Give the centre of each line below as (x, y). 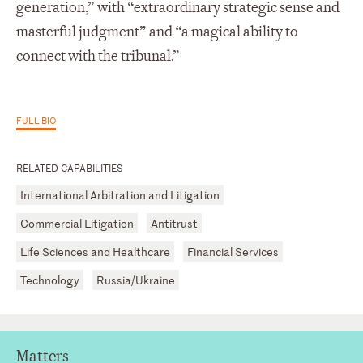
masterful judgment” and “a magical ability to (157, 32)
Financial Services (233, 251)
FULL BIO (36, 120)
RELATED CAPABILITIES (70, 167)
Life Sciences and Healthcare (95, 251)
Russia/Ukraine (136, 280)
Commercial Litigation (77, 223)
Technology (50, 280)
